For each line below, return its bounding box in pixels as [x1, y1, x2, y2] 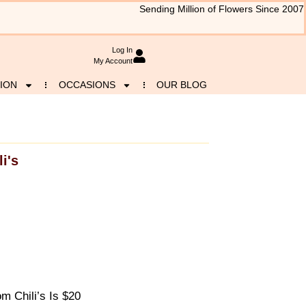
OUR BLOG [156, 79, 208, 90]
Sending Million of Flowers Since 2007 [139, 4, 304, 14]
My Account [93, 57, 133, 66]
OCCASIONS [58, 79, 115, 90]
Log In [111, 46, 133, 55]
